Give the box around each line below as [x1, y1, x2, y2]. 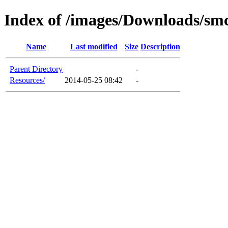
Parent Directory [10, 64, 63, 73]
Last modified [70, 42, 118, 51]
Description [140, 42, 180, 51]
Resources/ [10, 75, 45, 84]
